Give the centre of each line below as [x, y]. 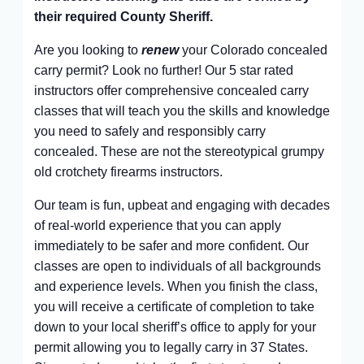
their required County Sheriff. [126, 17]
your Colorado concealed [253, 50]
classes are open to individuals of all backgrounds [177, 266]
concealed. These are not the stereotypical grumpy [179, 152]
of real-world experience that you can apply [157, 225]
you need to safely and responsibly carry [149, 131]
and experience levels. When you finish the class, [175, 286]
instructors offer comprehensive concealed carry [171, 91]
